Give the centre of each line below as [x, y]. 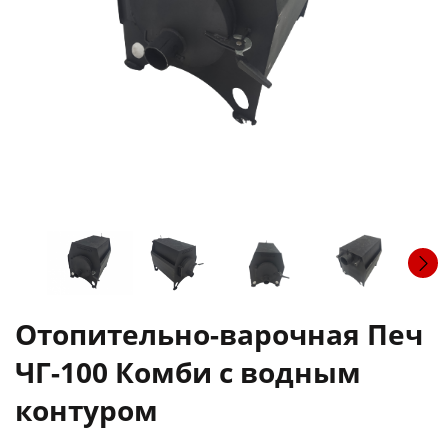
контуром [86, 409]
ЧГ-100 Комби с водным [188, 371]
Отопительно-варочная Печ [219, 333]
